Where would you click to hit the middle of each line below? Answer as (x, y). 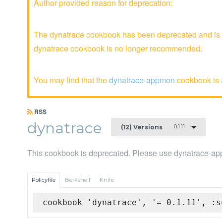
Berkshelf (78, 180)
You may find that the (71, 80)
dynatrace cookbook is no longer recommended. (118, 48)
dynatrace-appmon (142, 80)
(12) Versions (142, 127)
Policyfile (44, 180)
